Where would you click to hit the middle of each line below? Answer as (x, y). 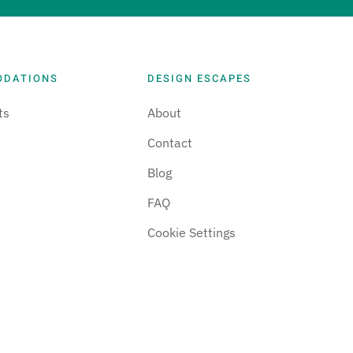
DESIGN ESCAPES (200, 78)
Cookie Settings (192, 232)
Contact (170, 142)
